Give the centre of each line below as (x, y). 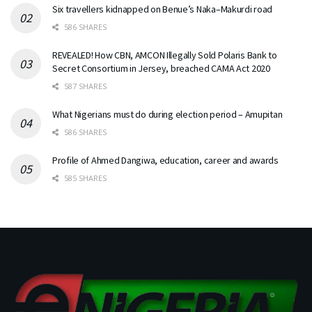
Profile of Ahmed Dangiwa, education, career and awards (165, 161)
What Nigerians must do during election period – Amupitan (167, 115)
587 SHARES (84, 86)
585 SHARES (84, 178)
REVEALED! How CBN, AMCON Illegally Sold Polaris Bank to (165, 55)
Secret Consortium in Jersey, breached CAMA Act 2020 (161, 69)
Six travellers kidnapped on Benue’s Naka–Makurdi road (163, 9)
